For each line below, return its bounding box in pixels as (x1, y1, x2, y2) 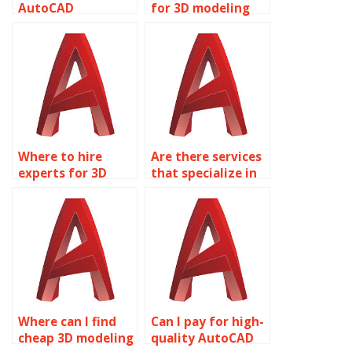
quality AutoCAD (151, 330, 254, 346)
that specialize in (151, 165, 257, 181)
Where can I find (18, 313, 116, 330)
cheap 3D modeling (18, 330, 134, 346)
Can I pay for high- (151, 313, 264, 330)
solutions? (18, 33, 82, 49)
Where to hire (18, 148, 102, 165)
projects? (151, 16, 208, 33)
